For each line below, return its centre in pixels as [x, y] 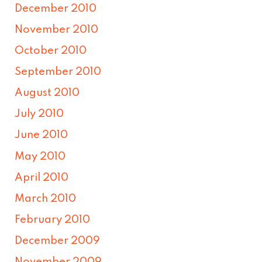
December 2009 [58, 241]
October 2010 [51, 51]
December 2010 [56, 8]
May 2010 [40, 156]
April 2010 [42, 177]
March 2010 [46, 199]
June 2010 [42, 135]
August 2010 [47, 93]
